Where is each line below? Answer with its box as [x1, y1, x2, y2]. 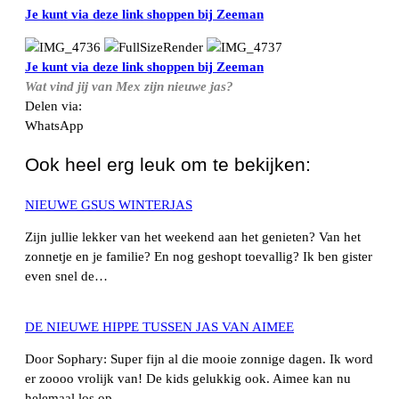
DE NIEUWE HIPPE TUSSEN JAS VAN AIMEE [25, 319, 294, 334]
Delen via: [25, 98, 82, 113]
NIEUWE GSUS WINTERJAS [25, 197, 192, 212]
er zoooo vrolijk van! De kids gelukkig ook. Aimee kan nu [25, 371, 351, 387]
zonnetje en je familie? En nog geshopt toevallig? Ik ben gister [25, 249, 372, 265]
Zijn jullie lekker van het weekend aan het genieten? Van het [25, 230, 361, 245]
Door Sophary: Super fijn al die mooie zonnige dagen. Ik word [25, 352, 373, 367]
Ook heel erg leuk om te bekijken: [25, 154, 311, 175]
